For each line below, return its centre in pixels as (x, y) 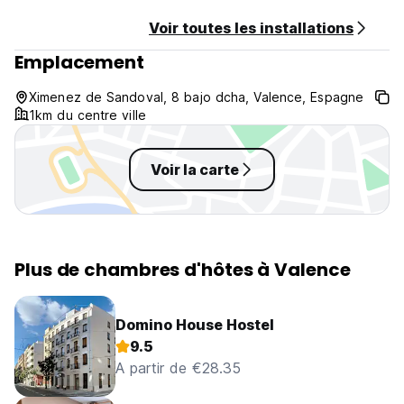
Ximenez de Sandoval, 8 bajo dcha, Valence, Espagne (196, 97)
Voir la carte (195, 170)
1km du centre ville (87, 115)
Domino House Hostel (195, 325)
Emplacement (79, 62)
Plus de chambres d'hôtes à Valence (183, 270)
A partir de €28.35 (178, 368)
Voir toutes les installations (251, 28)
